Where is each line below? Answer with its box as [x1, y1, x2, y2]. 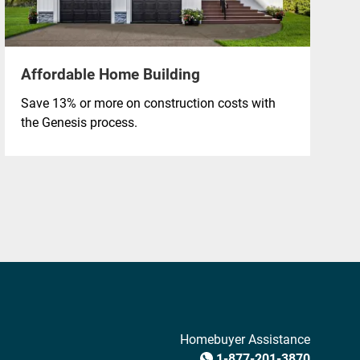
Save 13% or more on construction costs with [21, 94, 276, 112]
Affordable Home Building [21, 63, 200, 84]
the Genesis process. [21, 113, 137, 131]
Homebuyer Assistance [180, 330, 310, 347]
